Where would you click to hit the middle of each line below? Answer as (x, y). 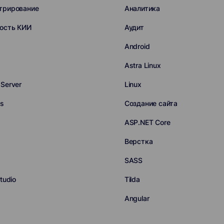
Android (137, 46)
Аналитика (142, 8)
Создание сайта (151, 103)
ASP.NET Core (147, 122)
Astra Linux (142, 65)
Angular (137, 198)
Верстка (138, 141)
